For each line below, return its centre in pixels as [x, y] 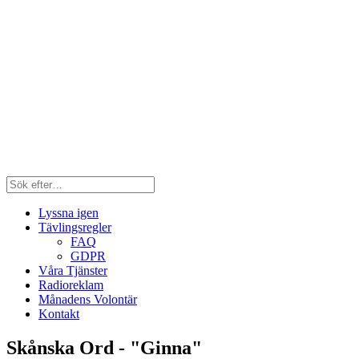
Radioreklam [71, 285]
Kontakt [59, 314]
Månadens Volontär [88, 299]
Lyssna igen [69, 213]
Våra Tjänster [73, 270]
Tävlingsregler [75, 227]
